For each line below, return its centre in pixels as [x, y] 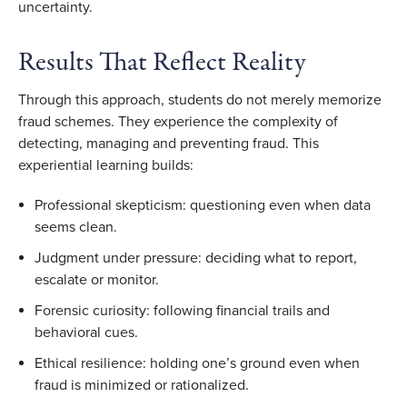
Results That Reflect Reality [164, 63]
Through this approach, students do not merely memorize [200, 99]
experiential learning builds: [108, 165]
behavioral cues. [86, 332]
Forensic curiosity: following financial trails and [182, 310]
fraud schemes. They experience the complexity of [178, 121]
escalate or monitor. [99, 279]
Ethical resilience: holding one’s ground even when [197, 363]
